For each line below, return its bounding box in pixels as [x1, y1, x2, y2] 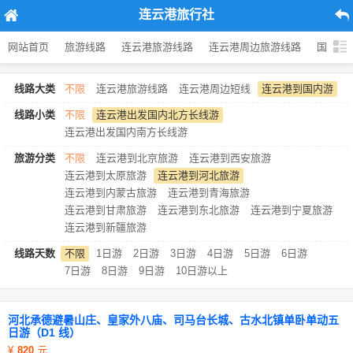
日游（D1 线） [8, 326, 80, 339]
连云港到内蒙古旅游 [65, 187, 157, 199]
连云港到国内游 [262, 83, 333, 95]
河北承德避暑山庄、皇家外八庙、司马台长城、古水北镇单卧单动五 [8, 314, 339, 326]
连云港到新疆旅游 [65, 221, 147, 233]
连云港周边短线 [179, 83, 251, 95]
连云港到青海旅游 [168, 187, 250, 199]
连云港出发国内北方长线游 [96, 109, 219, 121]
